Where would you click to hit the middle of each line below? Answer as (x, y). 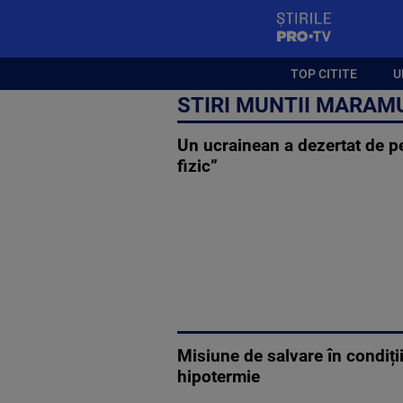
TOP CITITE (324, 73)
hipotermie (219, 376)
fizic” (197, 167)
